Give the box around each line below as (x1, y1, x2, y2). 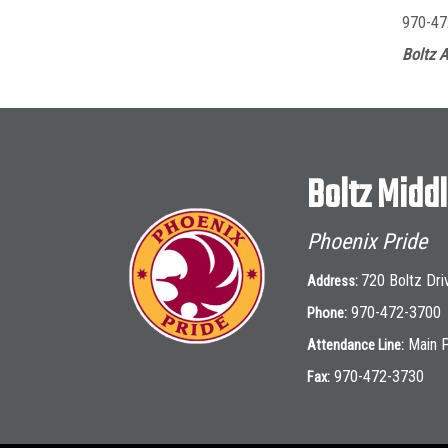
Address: (307, 272, 361, 290)
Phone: (307, 304, 347, 322)
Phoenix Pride (307, 228, 427, 254)
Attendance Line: (307, 336, 404, 354)
